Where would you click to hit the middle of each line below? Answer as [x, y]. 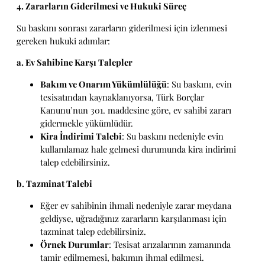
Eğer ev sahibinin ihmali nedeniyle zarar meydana [136, 205]
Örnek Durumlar [75, 244]
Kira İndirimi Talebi [81, 136]
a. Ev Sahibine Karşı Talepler [75, 62]
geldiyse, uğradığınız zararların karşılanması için [133, 218]
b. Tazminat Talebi [54, 184]
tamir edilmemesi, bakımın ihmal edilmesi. [122, 257]
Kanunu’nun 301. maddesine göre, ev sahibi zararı [136, 110]
